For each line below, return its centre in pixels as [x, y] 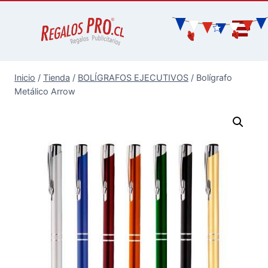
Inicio [25, 78]
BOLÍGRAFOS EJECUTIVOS [133, 78]
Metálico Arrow [45, 92]
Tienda [57, 78]
